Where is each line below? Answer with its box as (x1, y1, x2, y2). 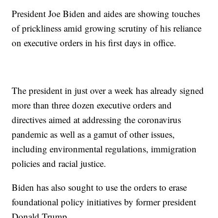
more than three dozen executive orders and (12, 99, 172, 111)
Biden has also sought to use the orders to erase (12, 181, 187, 194)
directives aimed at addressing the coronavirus (12, 113, 182, 126)
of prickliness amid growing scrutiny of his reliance (12, 22, 202, 35)
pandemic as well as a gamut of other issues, (12, 128, 175, 141)
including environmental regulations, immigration (12, 143, 197, 155)
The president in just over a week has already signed (12, 84, 204, 97)
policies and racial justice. (12, 157, 107, 170)
